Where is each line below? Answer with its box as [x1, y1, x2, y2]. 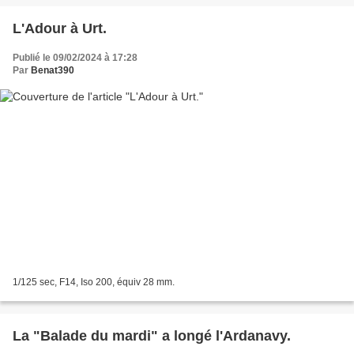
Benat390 [31, 65, 74, 77]
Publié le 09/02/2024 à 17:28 [13, 52, 137, 64]
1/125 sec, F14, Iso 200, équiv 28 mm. [13, 276, 175, 288]
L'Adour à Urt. [13, 21, 107, 37]
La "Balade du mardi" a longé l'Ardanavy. [13, 327, 291, 344]
